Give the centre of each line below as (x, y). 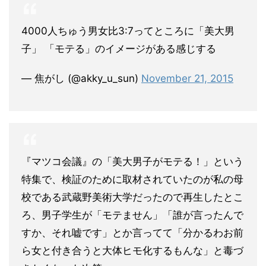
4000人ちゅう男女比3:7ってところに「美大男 (128, 31)
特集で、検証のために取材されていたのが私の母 (132, 179)
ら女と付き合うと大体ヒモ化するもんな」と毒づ (132, 251)
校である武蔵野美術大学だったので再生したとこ (132, 197)
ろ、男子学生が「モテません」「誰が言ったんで (132, 215)
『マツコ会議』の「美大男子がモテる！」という (132, 161)
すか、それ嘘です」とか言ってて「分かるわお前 (132, 233)
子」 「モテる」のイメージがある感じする (119, 49)
